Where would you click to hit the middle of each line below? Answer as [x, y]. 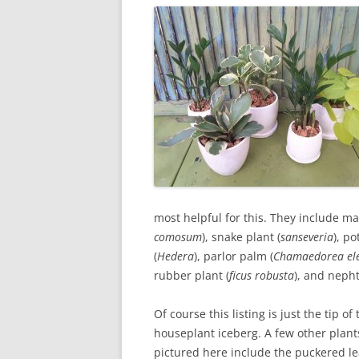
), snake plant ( [241, 237]
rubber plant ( [192, 275]
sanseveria [307, 237]
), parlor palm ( [234, 256]
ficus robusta [262, 275]
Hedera [175, 256]
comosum [178, 237]
